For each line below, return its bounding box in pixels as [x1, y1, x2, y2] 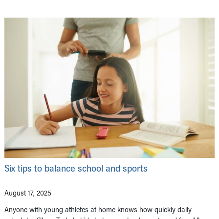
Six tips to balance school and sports [4, 161, 148, 174]
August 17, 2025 [4, 187, 51, 197]
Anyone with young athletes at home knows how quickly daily [4, 204, 192, 214]
